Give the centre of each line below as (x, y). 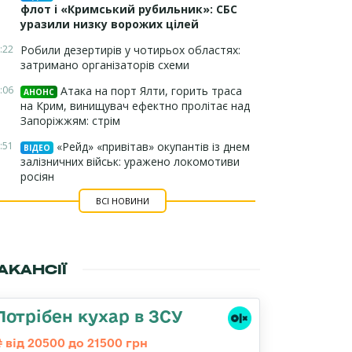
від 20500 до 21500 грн (75, 343)
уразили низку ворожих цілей (110, 24)
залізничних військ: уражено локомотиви (130, 161)
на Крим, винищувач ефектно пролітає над (135, 106)
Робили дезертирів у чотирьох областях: (130, 50)
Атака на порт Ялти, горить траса (150, 91)
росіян (37, 176)
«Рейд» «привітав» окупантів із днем (152, 147)
